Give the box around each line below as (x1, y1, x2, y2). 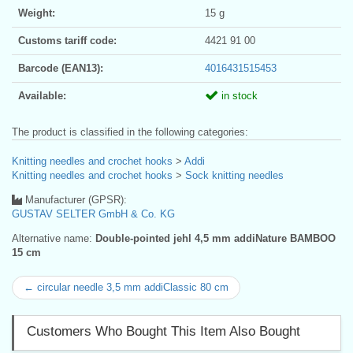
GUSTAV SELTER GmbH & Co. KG (12, 207, 175, 220)
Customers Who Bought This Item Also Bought (27, 323, 300, 339)
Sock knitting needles (185, 169, 284, 181)
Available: (18, 89, 66, 102)
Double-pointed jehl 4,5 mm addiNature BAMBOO (95, 232, 336, 244)
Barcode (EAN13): (18, 61, 103, 74)
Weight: (18, 6, 55, 19)
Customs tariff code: (18, 34, 117, 46)
